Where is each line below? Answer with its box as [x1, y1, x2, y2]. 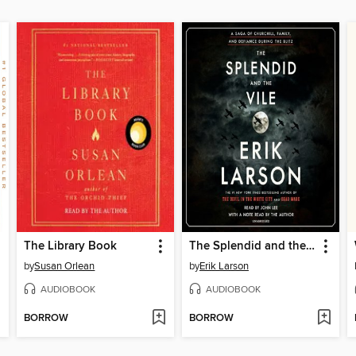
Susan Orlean [34, 259, 95, 273]
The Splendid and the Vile [305, 238, 315, 253]
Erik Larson [199, 259, 249, 273]
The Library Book [24, 238, 118, 253]
